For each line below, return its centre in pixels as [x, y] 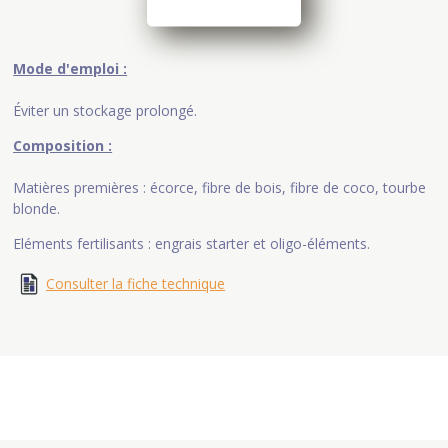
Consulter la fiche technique [136, 284]
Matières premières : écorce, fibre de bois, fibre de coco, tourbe [220, 188]
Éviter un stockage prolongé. [105, 111]
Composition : [63, 146]
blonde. [37, 209]
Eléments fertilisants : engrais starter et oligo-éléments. [192, 244]
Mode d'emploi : [70, 69]
